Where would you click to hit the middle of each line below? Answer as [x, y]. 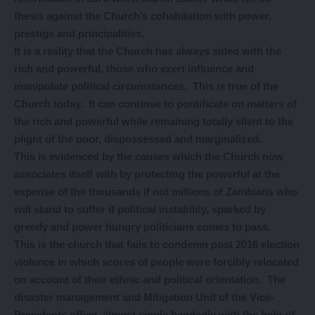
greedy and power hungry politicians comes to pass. [142, 227]
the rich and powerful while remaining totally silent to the [154, 121]
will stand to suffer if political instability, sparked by [140, 209]
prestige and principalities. [79, 33]
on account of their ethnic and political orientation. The [150, 279]
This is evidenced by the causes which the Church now [149, 156]
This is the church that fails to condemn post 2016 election [157, 244]
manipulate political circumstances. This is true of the [146, 86]
